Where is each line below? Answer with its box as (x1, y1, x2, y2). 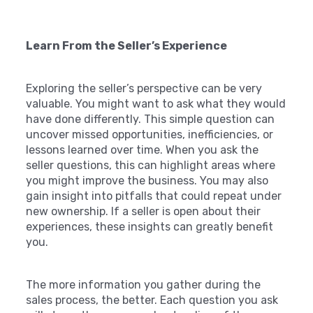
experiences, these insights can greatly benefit (26, 219, 274, 233)
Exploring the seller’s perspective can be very (26, 81, 263, 95)
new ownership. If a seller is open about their (26, 204, 261, 218)
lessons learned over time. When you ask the (26, 143, 259, 156)
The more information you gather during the (26, 277, 261, 291)
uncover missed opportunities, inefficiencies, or (26, 127, 274, 141)
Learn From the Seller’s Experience (26, 38, 228, 52)
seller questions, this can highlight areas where (26, 158, 276, 172)
